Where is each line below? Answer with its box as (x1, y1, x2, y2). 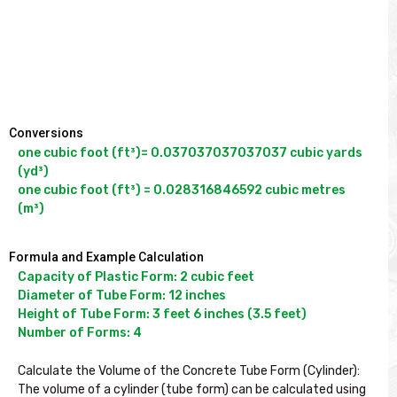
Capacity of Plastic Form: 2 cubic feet (18, 269, 254, 284)
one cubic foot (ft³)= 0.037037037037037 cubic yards (18, 145, 362, 161)
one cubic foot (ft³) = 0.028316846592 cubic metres (18, 183, 346, 198)
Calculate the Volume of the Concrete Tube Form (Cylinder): (18, 362, 360, 378)
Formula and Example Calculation (9, 249, 204, 264)
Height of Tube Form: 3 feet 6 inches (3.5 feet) (18, 306, 307, 322)
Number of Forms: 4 (18, 324, 142, 340)
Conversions (9, 126, 83, 141)
